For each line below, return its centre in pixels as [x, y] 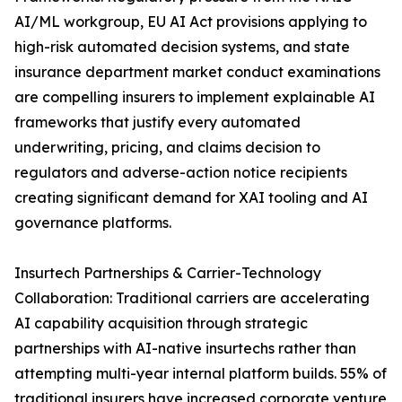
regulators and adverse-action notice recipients [181, 173]
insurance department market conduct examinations [197, 72]
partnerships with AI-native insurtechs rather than [185, 349]
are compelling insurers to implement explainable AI [195, 97]
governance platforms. [93, 223]
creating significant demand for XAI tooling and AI [191, 198]
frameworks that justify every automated [157, 122]
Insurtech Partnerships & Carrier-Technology [168, 273]
